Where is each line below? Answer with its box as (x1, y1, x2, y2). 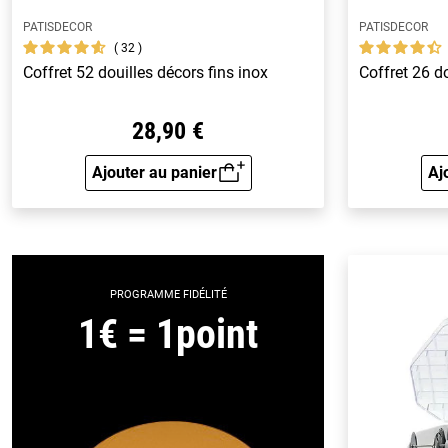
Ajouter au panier (91, 162, 217, 182)
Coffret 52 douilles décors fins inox (23, 63, 269, 83)
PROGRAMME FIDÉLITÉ (109, 287, 227, 301)
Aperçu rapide (166, 175, 269, 195)
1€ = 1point (78, 310, 258, 358)
